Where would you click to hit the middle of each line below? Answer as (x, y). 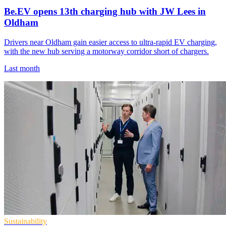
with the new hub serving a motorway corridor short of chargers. (106, 51)
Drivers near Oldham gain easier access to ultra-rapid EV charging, (110, 42)
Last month (22, 68)
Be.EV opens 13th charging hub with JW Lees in (105, 12)
